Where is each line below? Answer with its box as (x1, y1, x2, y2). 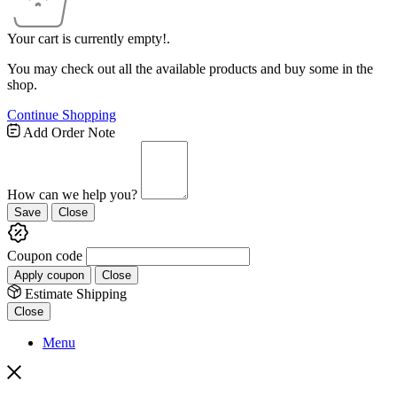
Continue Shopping (7, 106, 116, 122)
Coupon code (7, 247, 82, 263)
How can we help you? (7, 186, 137, 202)
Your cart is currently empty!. (7, 30, 170, 46)
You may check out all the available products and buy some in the (7, 60, 373, 76)
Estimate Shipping (21, 285, 127, 301)
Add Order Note (20, 124, 115, 140)
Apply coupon (14, 268, 84, 282)
